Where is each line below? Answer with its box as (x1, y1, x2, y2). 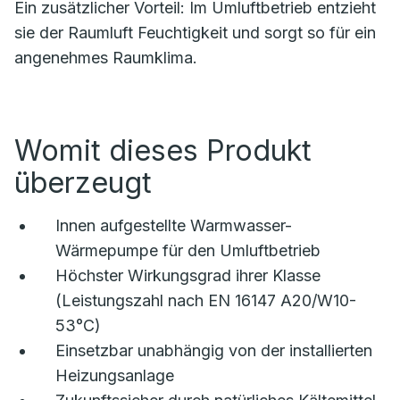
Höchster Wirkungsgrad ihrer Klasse (55, 266, 321, 286)
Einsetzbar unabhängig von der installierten (55, 341, 372, 361)
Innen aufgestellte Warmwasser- (55, 216, 292, 236)
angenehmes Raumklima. (14, 48, 197, 68)
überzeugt (14, 165, 152, 201)
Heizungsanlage (55, 366, 174, 386)
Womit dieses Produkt (14, 133, 312, 169)
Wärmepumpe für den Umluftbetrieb (55, 241, 321, 261)
